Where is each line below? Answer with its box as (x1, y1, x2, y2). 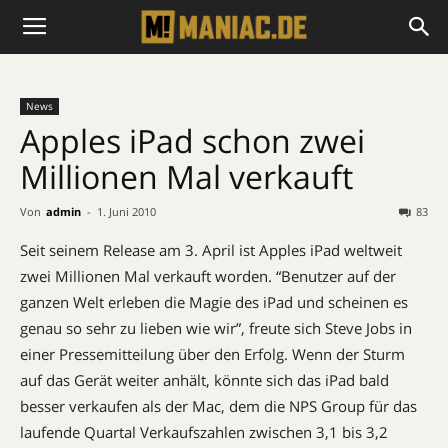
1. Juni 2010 (97, 204, 156, 219)
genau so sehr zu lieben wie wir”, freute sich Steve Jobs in (20, 318, 412, 338)
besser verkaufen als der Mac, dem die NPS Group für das (20, 396, 417, 416)
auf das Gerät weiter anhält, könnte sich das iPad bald (20, 370, 389, 390)
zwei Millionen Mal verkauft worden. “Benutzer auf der (20, 266, 396, 286)
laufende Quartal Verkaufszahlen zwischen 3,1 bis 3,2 (20, 422, 388, 442)
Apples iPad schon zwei (20, 119, 365, 162)
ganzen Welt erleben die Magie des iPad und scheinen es (20, 292, 408, 312)
